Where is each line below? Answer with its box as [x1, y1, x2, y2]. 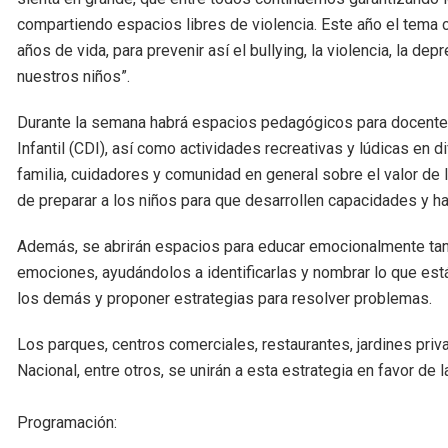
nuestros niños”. [17, 66, 130, 86]
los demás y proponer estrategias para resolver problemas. [17, 288, 432, 308]
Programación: [17, 412, 117, 432]
